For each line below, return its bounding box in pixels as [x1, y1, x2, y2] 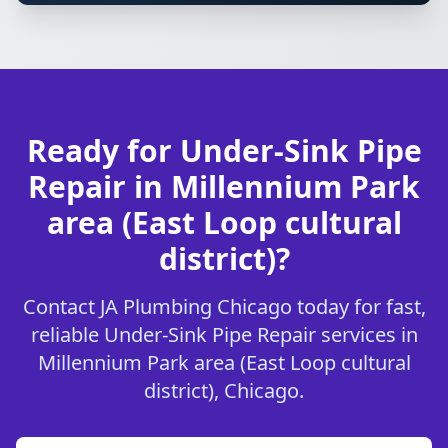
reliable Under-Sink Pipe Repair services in [30, 321, 418, 348]
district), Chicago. [144, 377, 304, 404]
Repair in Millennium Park [28, 166, 420, 207]
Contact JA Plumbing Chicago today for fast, [22, 293, 426, 320]
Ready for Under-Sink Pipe [26, 130, 422, 171]
